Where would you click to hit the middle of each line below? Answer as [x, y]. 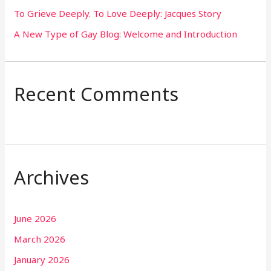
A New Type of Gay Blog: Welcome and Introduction [126, 34]
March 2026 [40, 239]
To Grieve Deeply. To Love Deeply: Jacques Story [118, 14]
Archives [52, 177]
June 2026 [35, 219]
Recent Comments [96, 93]
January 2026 [42, 259]
